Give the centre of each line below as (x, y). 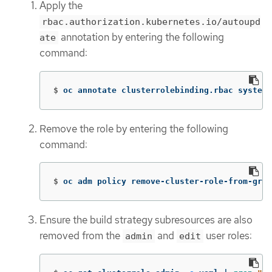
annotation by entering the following (141, 37)
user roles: (228, 236)
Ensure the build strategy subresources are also (146, 220)
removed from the (81, 236)
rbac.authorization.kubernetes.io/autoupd (151, 22)
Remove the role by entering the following (134, 128)
